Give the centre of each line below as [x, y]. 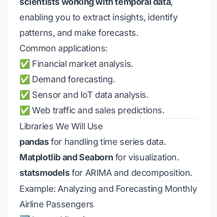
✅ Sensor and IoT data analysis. [84, 95]
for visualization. [146, 157]
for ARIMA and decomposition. [131, 173]
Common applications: [63, 48]
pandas [34, 142]
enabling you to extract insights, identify [99, 17]
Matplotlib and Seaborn [66, 157]
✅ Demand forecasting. [67, 79]
